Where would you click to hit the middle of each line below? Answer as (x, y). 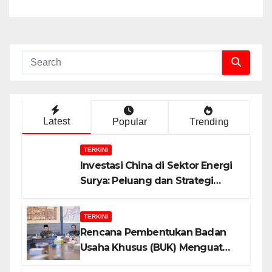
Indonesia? (106, 195)
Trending (209, 121)
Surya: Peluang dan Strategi (147, 180)
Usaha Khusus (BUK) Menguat (151, 247)
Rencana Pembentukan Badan (153, 232)
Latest (56, 121)
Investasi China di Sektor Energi (156, 165)
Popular (130, 121)
